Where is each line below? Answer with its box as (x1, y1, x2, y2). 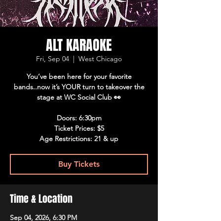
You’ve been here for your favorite (26, 72, 132, 81)
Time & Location (10, 191, 73, 206)
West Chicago (78, 54, 122, 63)
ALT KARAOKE (46, 35, 112, 55)
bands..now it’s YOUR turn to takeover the (13, 82, 145, 91)
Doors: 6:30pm (56, 113, 102, 122)
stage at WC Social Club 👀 (37, 93, 121, 102)
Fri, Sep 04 (36, 54, 69, 63)
